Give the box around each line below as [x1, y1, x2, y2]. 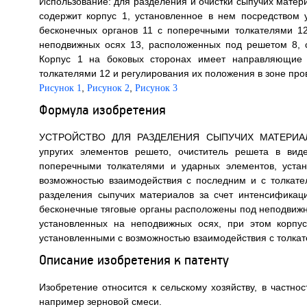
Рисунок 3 [134, 83, 177, 93]
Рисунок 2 [86, 83, 130, 93]
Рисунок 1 [38, 83, 82, 93]
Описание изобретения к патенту [38, 251, 229, 268]
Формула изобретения [38, 101, 166, 118]
